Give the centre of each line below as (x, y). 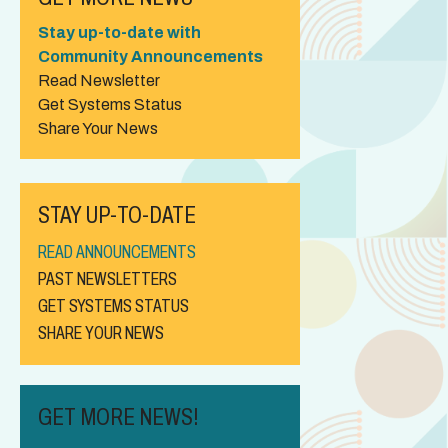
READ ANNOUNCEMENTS (117, 251)
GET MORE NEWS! (118, 416)
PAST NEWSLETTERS (107, 278)
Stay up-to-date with (119, 32)
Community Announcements (150, 56)
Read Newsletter (99, 80)
